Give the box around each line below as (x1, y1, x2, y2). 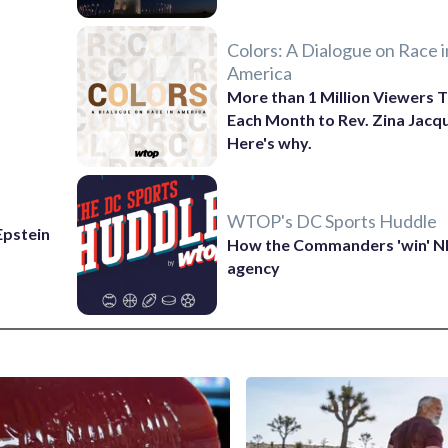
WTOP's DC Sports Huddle (227, 210, 438, 233)
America (227, 61, 293, 84)
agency (227, 258, 281, 278)
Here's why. (227, 132, 313, 152)
